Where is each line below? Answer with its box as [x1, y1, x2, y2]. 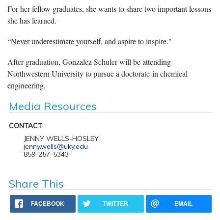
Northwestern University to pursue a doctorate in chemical [7, 68, 188, 79]
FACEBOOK [31, 199, 65, 208]
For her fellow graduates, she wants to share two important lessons [7, 3, 211, 14]
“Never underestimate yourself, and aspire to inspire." [7, 36, 172, 47]
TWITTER [103, 199, 129, 208]
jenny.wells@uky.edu [23, 142, 88, 151]
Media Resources [8, 99, 97, 113]
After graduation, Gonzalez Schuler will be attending [7, 56, 171, 67]
